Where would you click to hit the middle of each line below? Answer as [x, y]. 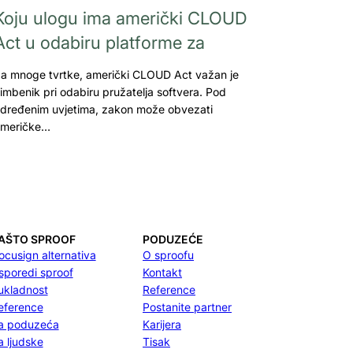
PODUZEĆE [173, 239]
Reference [169, 290]
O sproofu [168, 255]
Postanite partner [187, 307]
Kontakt [162, 272]
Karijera [162, 324]
